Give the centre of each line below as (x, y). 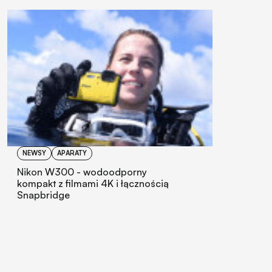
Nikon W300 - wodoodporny (82, 172)
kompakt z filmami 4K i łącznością (93, 184)
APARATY (72, 153)
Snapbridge (43, 195)
